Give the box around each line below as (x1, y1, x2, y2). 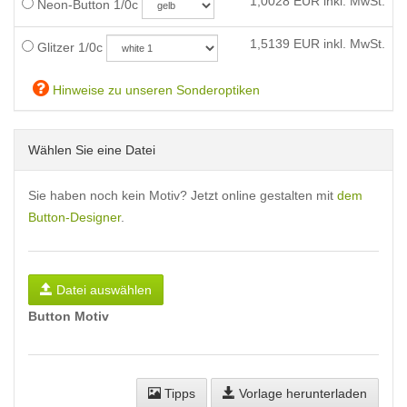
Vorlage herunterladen (235, 386, 367, 401)
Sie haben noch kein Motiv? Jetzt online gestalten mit (28, 188, 337, 203)
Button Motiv (28, 309, 109, 323)
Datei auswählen (56, 283, 152, 297)
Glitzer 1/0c (34, 40, 103, 55)
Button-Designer (28, 210, 121, 224)
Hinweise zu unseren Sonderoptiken (49, 83, 260, 97)
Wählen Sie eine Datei (28, 143, 155, 157)
